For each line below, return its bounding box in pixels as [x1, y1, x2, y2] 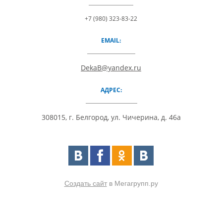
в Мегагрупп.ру [107, 179, 158, 187]
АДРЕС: [100, 85, 122, 94]
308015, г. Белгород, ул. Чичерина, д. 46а [41, 112, 181, 122]
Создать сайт [64, 179, 107, 187]
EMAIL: [101, 36, 121, 45]
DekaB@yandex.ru [81, 62, 141, 72]
